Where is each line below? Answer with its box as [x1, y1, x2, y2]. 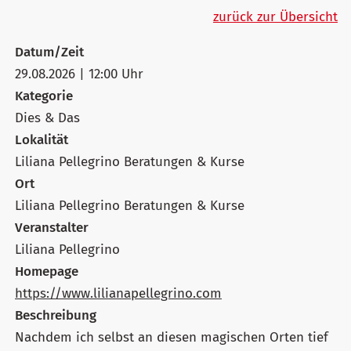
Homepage [15, 262, 78, 280]
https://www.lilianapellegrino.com [15, 284, 222, 302]
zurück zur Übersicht [213, 8, 338, 25]
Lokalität [15, 131, 68, 148]
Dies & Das [15, 109, 80, 126]
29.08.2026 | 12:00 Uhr [15, 65, 143, 82]
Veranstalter [15, 219, 89, 236]
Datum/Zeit [15, 43, 84, 60]
